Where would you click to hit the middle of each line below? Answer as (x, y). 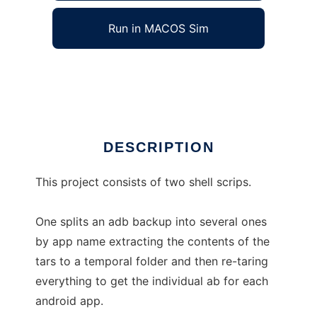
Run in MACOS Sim (158, 29)
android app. (69, 301)
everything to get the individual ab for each (152, 281)
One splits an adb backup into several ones (151, 222)
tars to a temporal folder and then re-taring (152, 261)
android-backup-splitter (99, 73)
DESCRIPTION (158, 148)
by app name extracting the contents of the (152, 242)
